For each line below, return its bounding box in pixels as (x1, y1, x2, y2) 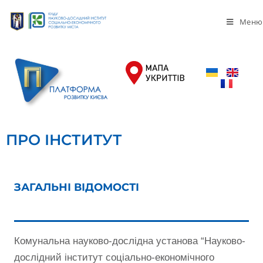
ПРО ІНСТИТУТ (6, 131, 122, 149)
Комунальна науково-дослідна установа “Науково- (14, 235, 245, 247)
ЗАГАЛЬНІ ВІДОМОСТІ (14, 181, 139, 194)
